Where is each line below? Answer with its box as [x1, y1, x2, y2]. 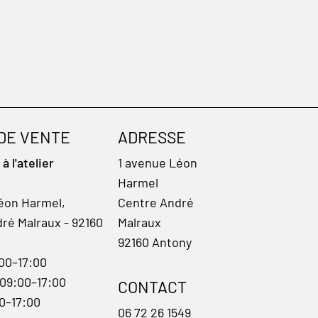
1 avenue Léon [117, 155, 197, 171]
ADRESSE [117, 127, 186, 148]
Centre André [117, 194, 194, 211]
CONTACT [117, 277, 187, 297]
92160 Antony [117, 234, 192, 251]
